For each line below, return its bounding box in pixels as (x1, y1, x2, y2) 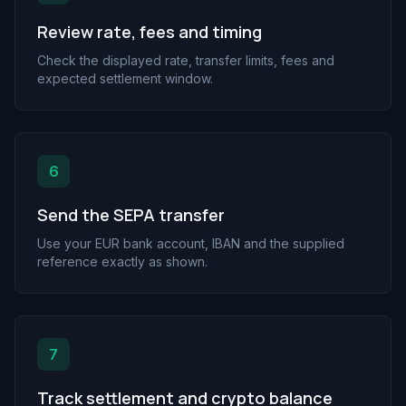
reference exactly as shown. (37, 254, 208, 269)
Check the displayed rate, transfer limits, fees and (37, 53, 334, 68)
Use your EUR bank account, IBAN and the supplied (37, 236, 344, 251)
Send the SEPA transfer (37, 204, 225, 226)
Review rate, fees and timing (37, 21, 262, 43)
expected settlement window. (37, 71, 213, 86)
